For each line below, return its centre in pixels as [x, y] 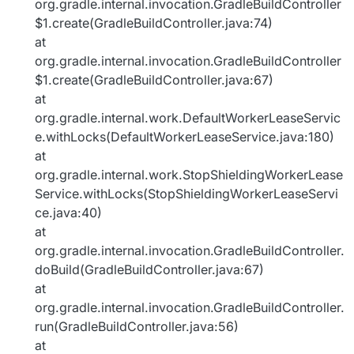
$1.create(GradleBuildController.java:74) [154, 23]
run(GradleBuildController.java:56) [137, 327]
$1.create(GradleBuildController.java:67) [154, 80]
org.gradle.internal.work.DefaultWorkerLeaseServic [188, 118]
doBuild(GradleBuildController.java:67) [149, 270]
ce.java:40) [68, 213]
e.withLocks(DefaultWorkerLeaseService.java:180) [185, 137]
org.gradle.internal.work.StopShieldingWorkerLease [189, 175]
